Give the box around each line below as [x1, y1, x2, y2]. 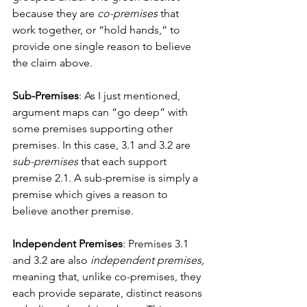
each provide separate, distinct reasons [12, 286, 205, 299]
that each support [78, 154, 169, 168]
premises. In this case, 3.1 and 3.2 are [12, 138, 193, 151]
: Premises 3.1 [123, 236, 191, 250]
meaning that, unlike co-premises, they [12, 269, 204, 283]
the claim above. [12, 56, 95, 69]
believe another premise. [12, 204, 136, 217]
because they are [12, 6, 95, 20]
